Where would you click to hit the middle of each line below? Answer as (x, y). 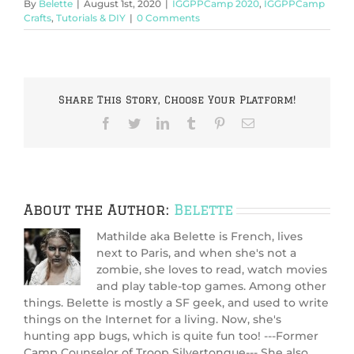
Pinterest (247, 122)
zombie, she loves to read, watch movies (212, 270)
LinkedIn (191, 122)
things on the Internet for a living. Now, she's (153, 320)
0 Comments (168, 18)
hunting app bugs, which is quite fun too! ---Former (171, 336)
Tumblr (215, 122)
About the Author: (99, 210)
